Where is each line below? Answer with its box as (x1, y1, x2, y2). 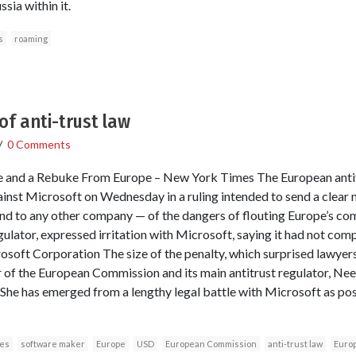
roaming (14, 33, 48, 44)
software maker (20, 338, 85, 349)
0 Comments (6, 137, 71, 151)
